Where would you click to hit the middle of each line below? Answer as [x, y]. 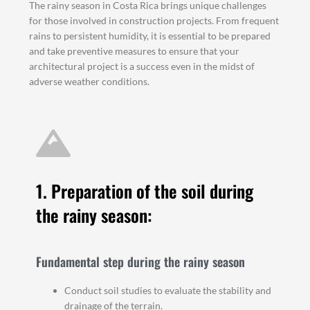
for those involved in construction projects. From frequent [154, 20]
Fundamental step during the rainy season [141, 262]
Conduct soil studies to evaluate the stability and [168, 291]
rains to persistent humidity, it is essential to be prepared [150, 35]
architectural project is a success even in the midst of [142, 66]
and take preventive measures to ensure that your [135, 51]
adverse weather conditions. [90, 81]
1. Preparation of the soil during [145, 191]
